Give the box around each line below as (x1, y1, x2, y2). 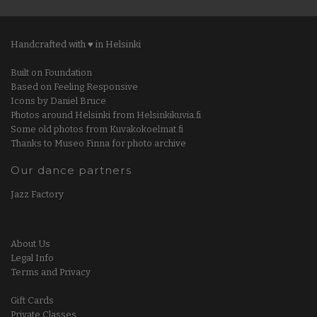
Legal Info (11, 252, 54, 263)
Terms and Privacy (11, 266, 91, 277)
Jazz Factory (11, 188, 64, 200)
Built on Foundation (11, 67, 92, 78)
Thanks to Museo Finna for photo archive (11, 137, 186, 149)
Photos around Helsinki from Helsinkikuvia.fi (11, 109, 201, 120)
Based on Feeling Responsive (11, 81, 138, 92)
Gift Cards (11, 294, 54, 306)
